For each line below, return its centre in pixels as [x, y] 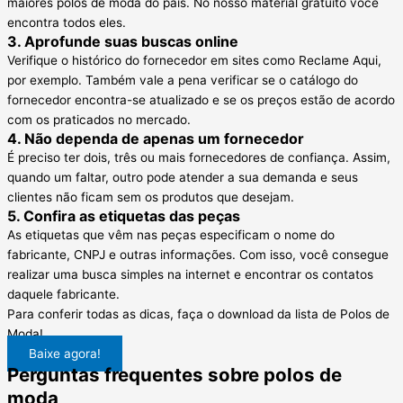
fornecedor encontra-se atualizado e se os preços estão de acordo [201, 100]
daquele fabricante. [63, 295]
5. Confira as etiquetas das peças [124, 216]
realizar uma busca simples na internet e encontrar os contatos [190, 275]
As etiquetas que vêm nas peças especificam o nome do [171, 235]
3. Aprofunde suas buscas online [123, 42]
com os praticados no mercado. [99, 120]
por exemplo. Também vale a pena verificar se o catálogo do [183, 81]
